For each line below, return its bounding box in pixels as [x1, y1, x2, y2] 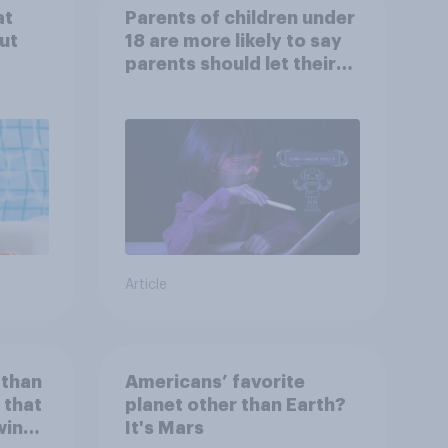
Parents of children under [124, 8, 355, 27]
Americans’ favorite [124, 372, 305, 391]
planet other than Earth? [124, 395, 346, 414]
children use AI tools [124, 77, 309, 96]
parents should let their [124, 54, 336, 73]
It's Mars [124, 418, 204, 437]
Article [124, 278, 167, 293]
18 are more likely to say [124, 31, 342, 50]
